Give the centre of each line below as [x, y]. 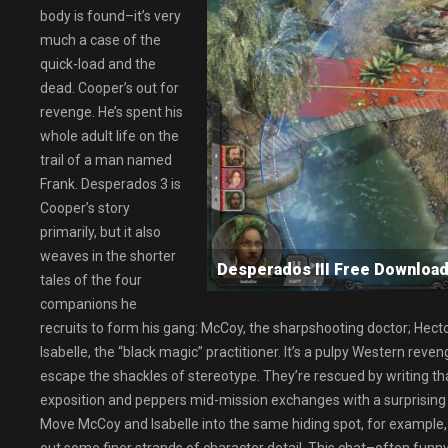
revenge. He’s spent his [111, 112]
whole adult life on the [109, 136]
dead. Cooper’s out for [109, 88]
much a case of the [100, 40]
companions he [88, 304]
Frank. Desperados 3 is [110, 184]
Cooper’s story [85, 208]
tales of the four [91, 280]
